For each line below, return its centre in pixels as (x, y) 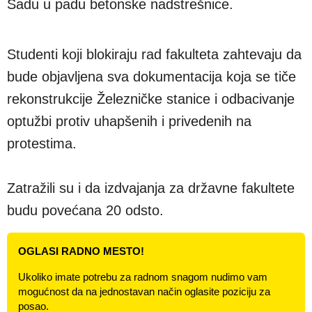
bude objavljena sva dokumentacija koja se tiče (151, 76)
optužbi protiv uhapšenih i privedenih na (129, 121)
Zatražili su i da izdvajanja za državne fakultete (151, 188)
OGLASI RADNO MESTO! (81, 251)
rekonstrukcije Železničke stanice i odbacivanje (151, 99)
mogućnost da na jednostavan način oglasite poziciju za (144, 291)
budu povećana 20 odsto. (85, 210)
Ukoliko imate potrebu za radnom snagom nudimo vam (143, 276)
